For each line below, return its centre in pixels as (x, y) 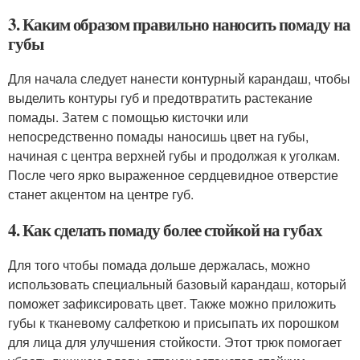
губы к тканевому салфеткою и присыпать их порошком (174, 323)
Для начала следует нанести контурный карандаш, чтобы (179, 78)
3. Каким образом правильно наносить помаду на (179, 24)
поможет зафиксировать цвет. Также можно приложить (172, 303)
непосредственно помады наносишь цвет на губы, (158, 136)
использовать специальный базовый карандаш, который (177, 284)
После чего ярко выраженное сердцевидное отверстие (173, 175)
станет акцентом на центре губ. (101, 194)
